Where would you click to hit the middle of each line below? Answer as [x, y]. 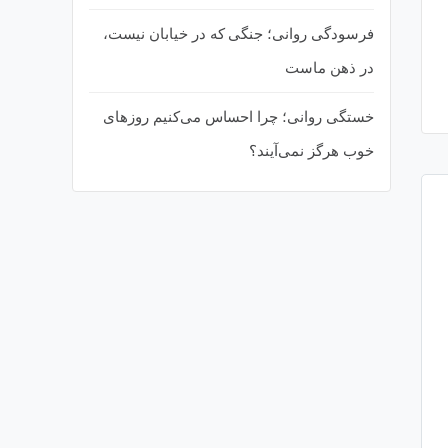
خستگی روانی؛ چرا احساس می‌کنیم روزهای [238, 116]
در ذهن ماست [329, 67]
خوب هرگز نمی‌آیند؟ [311, 150]
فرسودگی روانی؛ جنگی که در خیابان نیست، [238, 33]
